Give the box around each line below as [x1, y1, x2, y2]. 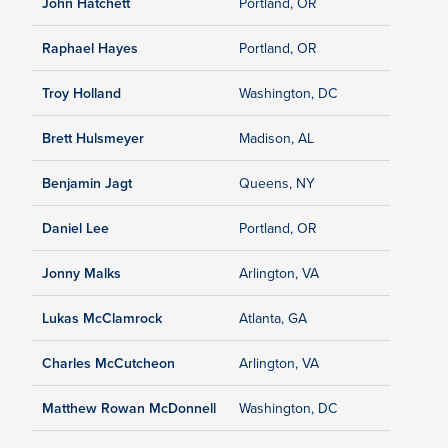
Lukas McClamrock [42, 308, 162, 329]
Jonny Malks [42, 263, 121, 284]
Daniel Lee [42, 218, 109, 239]
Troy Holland [42, 83, 121, 104]
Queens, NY [239, 173, 315, 194]
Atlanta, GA [239, 308, 307, 329]
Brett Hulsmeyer [42, 128, 144, 149]
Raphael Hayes [42, 38, 138, 59]
